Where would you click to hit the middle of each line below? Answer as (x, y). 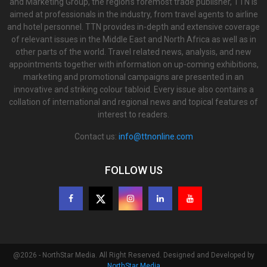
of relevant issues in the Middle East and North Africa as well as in (133, 39)
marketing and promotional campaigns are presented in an (133, 77)
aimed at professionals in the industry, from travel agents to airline (133, 14)
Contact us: (96, 136)
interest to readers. (133, 114)
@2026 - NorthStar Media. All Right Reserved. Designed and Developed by (133, 255)
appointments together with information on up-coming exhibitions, (133, 64)
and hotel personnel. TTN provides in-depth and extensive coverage (133, 27)
